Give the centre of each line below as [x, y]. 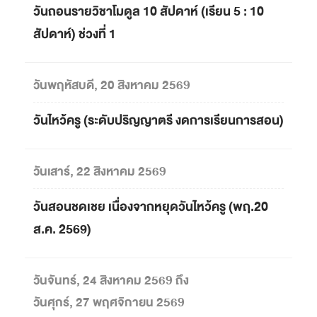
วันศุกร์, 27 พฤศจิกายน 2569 [109, 302]
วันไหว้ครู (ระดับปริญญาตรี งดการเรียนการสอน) [158, 121]
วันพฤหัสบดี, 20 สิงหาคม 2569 [112, 86]
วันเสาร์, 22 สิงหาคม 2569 [100, 171]
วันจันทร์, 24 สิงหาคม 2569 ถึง [111, 280]
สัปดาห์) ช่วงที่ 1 [75, 35]
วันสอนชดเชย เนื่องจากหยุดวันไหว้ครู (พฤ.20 [151, 207]
